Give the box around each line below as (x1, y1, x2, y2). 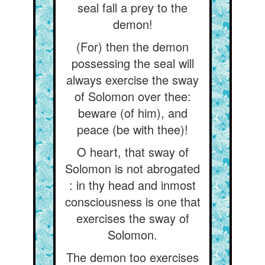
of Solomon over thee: (74, 88, 191, 105)
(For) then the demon (76, 38, 189, 55)
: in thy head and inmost (69, 176, 196, 193)
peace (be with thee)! (77, 121, 188, 138)
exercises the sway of (76, 209, 189, 227)
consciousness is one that (64, 193, 201, 210)
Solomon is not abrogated (65, 160, 200, 177)
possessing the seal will (71, 54, 194, 72)
